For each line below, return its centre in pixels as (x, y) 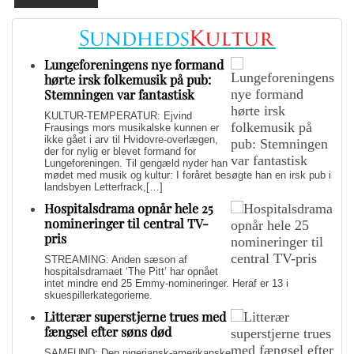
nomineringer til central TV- (126, 223)
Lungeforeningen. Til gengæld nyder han (136, 163)
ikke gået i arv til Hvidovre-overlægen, (131, 139)
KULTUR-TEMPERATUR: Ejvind (118, 115)
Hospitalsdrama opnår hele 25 (129, 208)
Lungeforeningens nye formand (134, 64)
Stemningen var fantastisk (119, 94)
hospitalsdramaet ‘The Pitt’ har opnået (131, 271)
